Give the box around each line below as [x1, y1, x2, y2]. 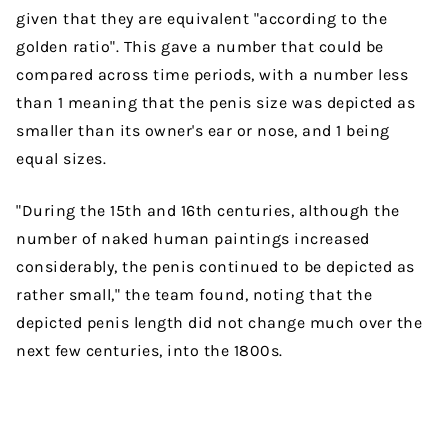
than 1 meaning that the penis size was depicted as [16, 93, 415, 113]
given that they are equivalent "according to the [16, 9, 387, 29]
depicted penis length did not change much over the [16, 313, 422, 333]
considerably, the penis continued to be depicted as [16, 257, 415, 277]
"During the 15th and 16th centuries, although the [16, 201, 400, 221]
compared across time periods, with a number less [16, 65, 408, 85]
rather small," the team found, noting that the [16, 285, 372, 305]
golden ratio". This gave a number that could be [16, 37, 384, 57]
